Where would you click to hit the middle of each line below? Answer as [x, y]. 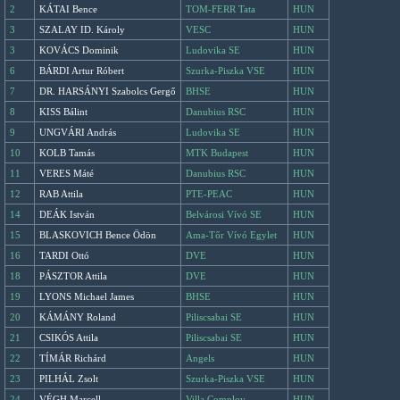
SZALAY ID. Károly [82, 29]
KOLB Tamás [67, 153]
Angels [200, 358]
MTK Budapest [217, 153]
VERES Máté [67, 173]
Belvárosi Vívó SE [224, 214]
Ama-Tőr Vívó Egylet [231, 235]
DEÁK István [67, 214]
